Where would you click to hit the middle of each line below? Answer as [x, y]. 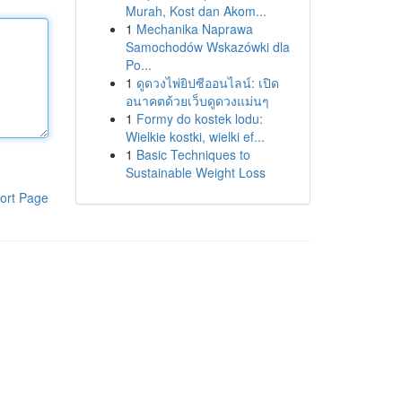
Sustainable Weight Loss [195, 172]
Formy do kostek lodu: [199, 118]
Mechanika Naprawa [194, 29]
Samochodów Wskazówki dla [207, 47]
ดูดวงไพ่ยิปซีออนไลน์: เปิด [207, 83]
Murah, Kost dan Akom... [196, 11]
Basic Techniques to [193, 154]
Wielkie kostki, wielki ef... [195, 136]
